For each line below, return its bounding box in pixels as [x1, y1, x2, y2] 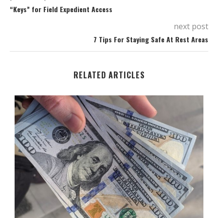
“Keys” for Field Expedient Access [10, 3, 112, 14]
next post [174, 20, 208, 32]
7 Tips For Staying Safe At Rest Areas [93, 34, 208, 44]
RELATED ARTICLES [73, 69, 145, 81]
